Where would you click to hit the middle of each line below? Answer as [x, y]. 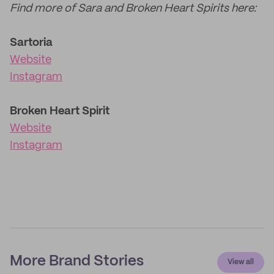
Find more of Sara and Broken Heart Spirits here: [133, 9]
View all [241, 262]
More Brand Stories [77, 261]
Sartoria [31, 43]
